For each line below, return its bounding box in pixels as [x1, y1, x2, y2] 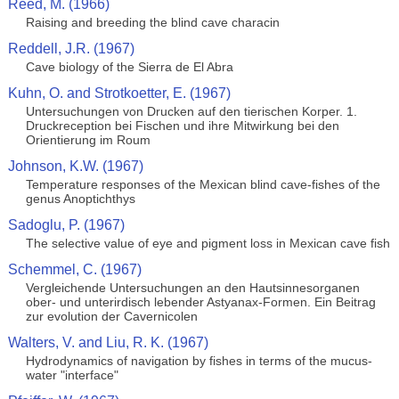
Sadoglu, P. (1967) [7, 217, 125, 232]
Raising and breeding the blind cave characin [25, 15, 280, 29]
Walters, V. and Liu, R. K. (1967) [7, 335, 208, 350]
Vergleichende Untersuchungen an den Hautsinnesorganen [25, 281, 360, 295]
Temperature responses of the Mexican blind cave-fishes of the [25, 177, 380, 191]
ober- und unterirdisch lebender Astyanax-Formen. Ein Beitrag [25, 295, 376, 309]
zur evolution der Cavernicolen [25, 309, 198, 323]
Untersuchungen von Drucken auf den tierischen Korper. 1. [25, 104, 357, 118]
